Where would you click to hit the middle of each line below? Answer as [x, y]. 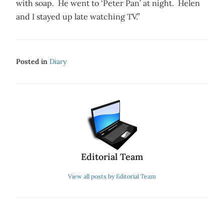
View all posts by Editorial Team [112, 176]
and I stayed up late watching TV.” [78, 16]
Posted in [33, 61]
